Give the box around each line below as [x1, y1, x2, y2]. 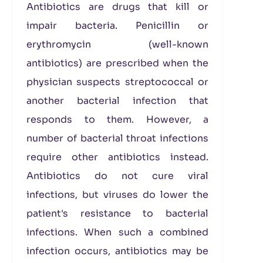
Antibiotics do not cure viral [26, 170, 208, 182]
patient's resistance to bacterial [26, 207, 208, 220]
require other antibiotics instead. [26, 151, 208, 163]
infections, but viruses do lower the [26, 188, 208, 201]
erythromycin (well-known [26, 38, 208, 50]
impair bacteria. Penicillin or [26, 19, 208, 32]
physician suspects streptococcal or [26, 76, 208, 88]
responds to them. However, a [26, 113, 208, 126]
